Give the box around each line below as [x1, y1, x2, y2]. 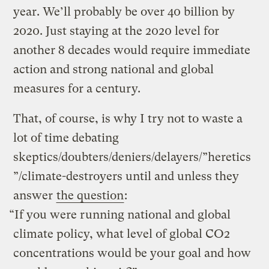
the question [56, 188, 124, 202]
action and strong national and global [13, 62, 214, 76]
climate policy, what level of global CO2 [13, 226, 231, 241]
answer [13, 188, 56, 202]
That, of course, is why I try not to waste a [13, 111, 243, 125]
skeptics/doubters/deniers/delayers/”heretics [13, 150, 252, 164]
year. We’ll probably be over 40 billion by [13, 4, 235, 19]
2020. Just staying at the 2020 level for [13, 23, 220, 38]
